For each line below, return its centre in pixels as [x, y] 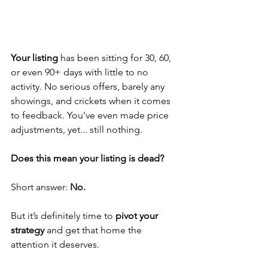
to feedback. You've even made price [91, 115]
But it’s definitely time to [63, 215]
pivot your [138, 215]
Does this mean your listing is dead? [87, 158]
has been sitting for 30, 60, [116, 57]
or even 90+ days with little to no [81, 72]
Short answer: [40, 187]
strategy [28, 230]
